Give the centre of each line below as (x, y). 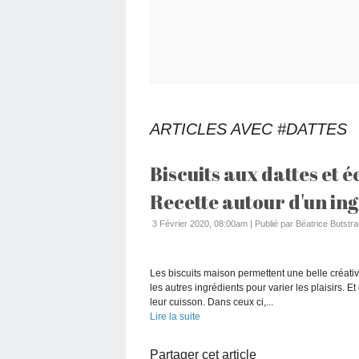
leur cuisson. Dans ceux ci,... (212, 302)
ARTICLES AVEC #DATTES (248, 129)
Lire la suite (175, 316)
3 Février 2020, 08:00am (200, 223)
